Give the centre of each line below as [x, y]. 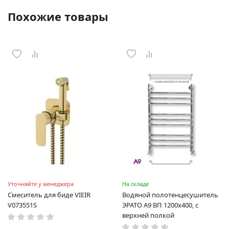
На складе [135, 184]
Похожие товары [58, 16]
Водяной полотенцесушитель [170, 195]
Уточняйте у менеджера [41, 184]
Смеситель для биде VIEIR [49, 195]
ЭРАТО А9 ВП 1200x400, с [160, 205]
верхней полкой [148, 215]
